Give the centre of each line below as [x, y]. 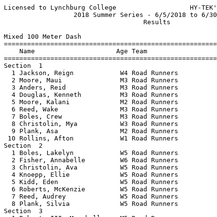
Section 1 [27, 66]
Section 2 [27, 146]
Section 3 [27, 211]
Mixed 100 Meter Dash [43, 37]
